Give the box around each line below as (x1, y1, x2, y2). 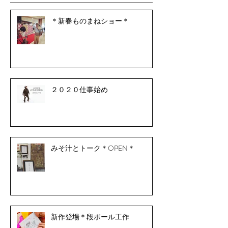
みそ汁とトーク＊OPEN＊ (51, 142, 135, 153)
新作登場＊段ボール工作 (51, 211, 129, 222)
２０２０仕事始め (51, 84, 108, 95)
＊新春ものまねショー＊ (51, 15, 129, 26)
